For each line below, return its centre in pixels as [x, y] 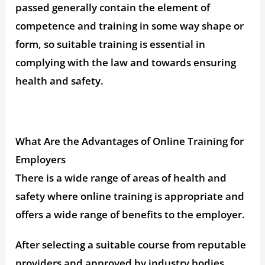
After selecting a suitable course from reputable [131, 245]
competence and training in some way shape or [130, 26]
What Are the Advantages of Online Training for [130, 141]
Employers [41, 160]
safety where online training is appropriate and [130, 196]
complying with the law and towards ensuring [126, 63]
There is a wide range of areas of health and [121, 178]
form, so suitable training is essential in [111, 44]
